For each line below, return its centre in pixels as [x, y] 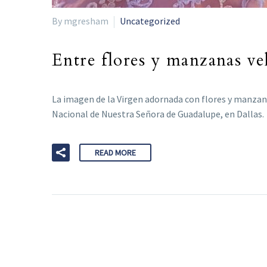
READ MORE [115, 153]
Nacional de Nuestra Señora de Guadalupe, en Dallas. [158, 114]
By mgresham [80, 21]
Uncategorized [150, 21]
